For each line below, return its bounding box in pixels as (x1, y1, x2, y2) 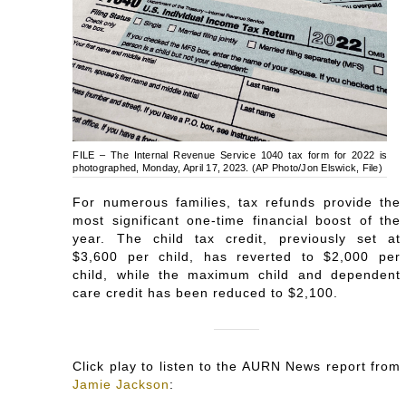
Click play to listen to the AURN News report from (72, 359, 401, 374)
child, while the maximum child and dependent (72, 267, 401, 283)
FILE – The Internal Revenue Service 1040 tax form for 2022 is (72, 150, 388, 161)
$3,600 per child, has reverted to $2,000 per (72, 249, 401, 265)
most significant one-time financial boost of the (72, 213, 401, 228)
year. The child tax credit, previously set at (72, 231, 401, 246)
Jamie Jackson (72, 377, 170, 392)
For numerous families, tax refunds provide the (72, 195, 401, 210)
